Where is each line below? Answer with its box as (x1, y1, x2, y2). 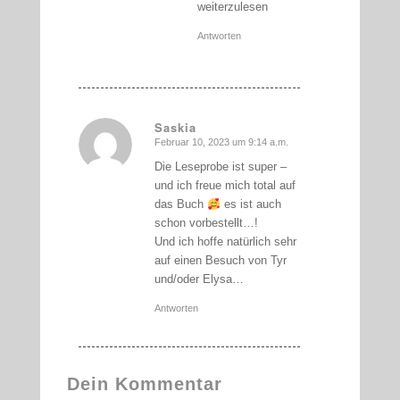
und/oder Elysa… (154, 272, 244, 287)
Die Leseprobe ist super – (154, 160, 287, 174)
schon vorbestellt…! (154, 216, 258, 230)
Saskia (154, 119, 196, 137)
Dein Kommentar (66, 374, 222, 395)
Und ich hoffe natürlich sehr (154, 235, 296, 249)
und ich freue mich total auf (154, 179, 296, 193)
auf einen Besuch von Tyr (154, 254, 287, 268)
